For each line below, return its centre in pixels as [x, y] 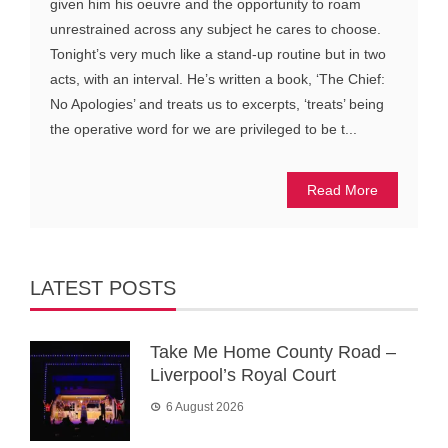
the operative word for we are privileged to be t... [203, 129]
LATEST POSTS [103, 288]
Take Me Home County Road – [273, 352]
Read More [342, 190]
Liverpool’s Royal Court [243, 375]
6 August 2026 [205, 407]
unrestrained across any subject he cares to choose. [215, 29]
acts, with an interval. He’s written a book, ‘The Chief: [217, 79]
